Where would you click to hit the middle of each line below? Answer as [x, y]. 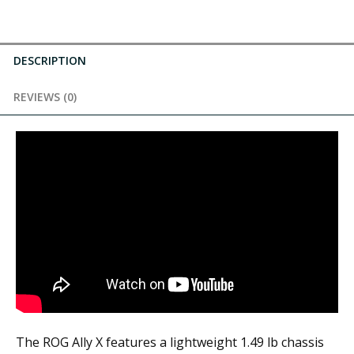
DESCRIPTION [49, 60]
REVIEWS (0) [45, 97]
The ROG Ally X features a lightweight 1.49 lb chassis [170, 342]
